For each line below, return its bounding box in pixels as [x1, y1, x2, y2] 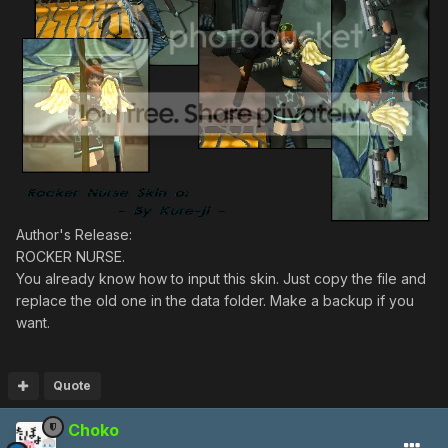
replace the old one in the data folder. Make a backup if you [16, 291, 414, 309]
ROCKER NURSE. [16, 247, 125, 265]
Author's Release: [16, 225, 132, 243]
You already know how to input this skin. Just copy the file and [16, 269, 426, 287]
